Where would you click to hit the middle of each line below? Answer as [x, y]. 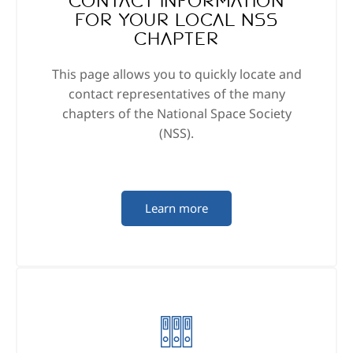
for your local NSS [176, 21]
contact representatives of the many [176, 94]
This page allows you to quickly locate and [176, 74]
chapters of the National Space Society [176, 114]
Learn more [176, 208]
